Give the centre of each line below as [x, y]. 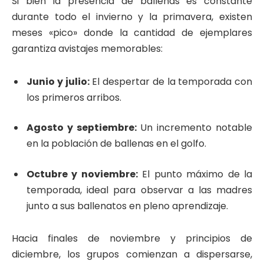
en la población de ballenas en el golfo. [116, 144]
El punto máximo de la [195, 174]
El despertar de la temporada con [171, 81]
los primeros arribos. [74, 97]
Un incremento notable [194, 128]
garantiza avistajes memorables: [87, 48]
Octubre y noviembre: [82, 174]
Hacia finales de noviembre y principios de [132, 239]
